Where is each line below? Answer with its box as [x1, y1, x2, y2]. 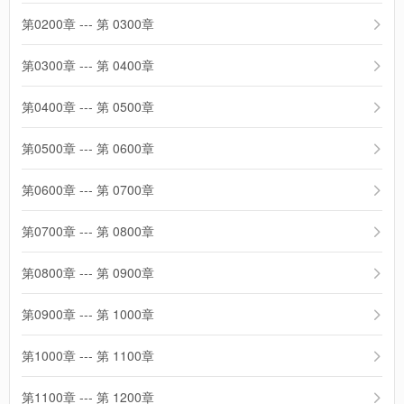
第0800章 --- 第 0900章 [22, 263, 154, 281]
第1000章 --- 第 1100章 [22, 346, 154, 364]
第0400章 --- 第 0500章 [22, 97, 154, 115]
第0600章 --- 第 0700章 [22, 180, 154, 198]
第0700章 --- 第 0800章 [22, 222, 154, 240]
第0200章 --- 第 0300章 [22, 14, 154, 32]
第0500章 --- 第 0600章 [22, 139, 154, 157]
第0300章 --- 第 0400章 [22, 56, 154, 74]
